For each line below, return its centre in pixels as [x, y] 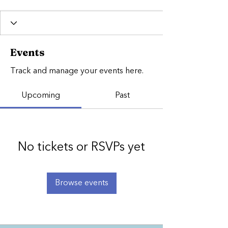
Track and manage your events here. [77, 71]
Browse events [81, 183]
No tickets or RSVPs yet [81, 148]
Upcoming [41, 96]
